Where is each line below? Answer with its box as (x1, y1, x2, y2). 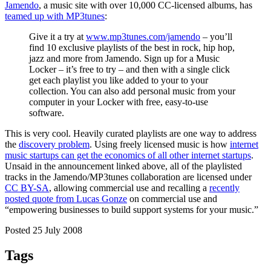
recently (209, 182, 240, 193)
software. (29, 107, 64, 118)
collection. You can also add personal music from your (29, 85, 235, 96)
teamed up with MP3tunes (5, 10, 105, 21)
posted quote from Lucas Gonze (5, 193, 127, 204)
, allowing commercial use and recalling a (49, 182, 209, 193)
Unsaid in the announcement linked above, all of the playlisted (5, 160, 242, 171)
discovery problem (19, 139, 90, 149)
